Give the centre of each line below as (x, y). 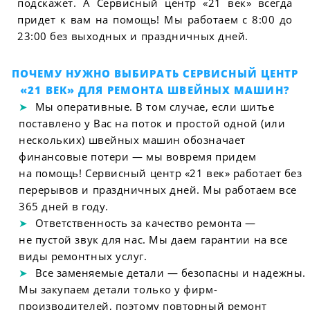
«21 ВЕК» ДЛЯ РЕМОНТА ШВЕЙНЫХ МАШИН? (155, 90)
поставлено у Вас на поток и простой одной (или (152, 123)
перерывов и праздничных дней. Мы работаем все (157, 189)
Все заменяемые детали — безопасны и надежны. (170, 272)
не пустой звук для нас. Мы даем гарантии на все (153, 239)
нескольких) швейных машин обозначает (132, 139)
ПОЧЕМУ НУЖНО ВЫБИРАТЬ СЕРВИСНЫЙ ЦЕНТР (155, 73)
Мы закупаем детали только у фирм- (118, 289)
